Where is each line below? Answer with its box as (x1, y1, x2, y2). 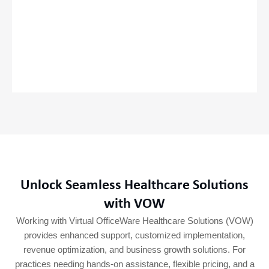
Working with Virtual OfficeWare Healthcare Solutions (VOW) (16, 216, 253, 226)
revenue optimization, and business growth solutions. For (23, 244, 246, 255)
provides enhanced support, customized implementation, (24, 230, 245, 240)
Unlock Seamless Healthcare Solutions (20, 178, 249, 193)
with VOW (104, 196, 165, 211)
